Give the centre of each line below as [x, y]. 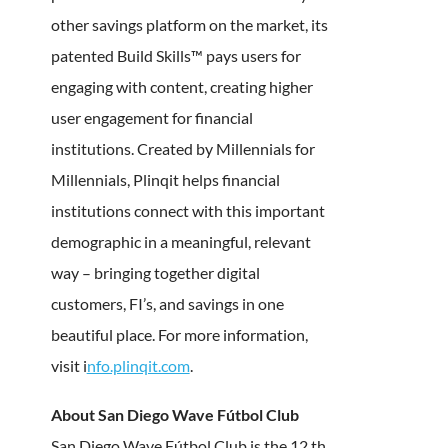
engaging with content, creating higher [181, 86]
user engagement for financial [151, 117]
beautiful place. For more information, [179, 334]
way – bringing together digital [155, 272]
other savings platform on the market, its [189, 24]
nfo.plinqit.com [138, 365]
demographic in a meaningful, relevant [180, 241]
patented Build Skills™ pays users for [175, 55]
